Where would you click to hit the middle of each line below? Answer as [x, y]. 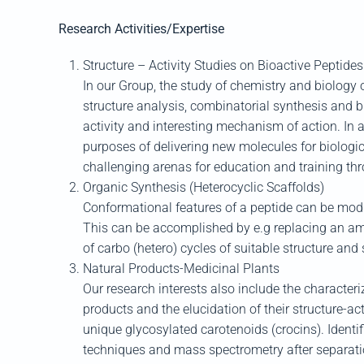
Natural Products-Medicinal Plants [181, 269]
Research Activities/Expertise [141, 29]
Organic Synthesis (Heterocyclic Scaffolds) [204, 187]
